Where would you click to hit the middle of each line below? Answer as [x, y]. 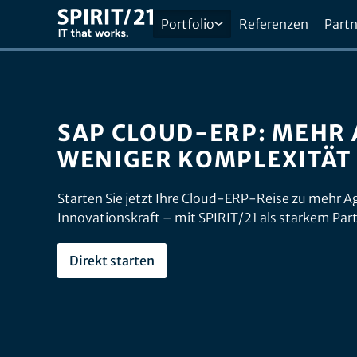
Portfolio [188, 24]
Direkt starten [112, 261]
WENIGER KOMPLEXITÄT [204, 159]
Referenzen [273, 24]
